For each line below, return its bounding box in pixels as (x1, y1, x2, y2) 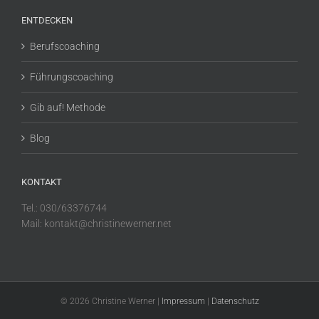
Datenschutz (211, 296, 259, 307)
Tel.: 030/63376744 (21, 202, 107, 214)
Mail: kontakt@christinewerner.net (21, 218, 172, 230)
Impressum (161, 296, 205, 307)
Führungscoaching (30, 71, 113, 83)
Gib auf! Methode (30, 102, 105, 114)
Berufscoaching (30, 41, 100, 53)
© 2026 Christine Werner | (60, 296, 162, 307)
